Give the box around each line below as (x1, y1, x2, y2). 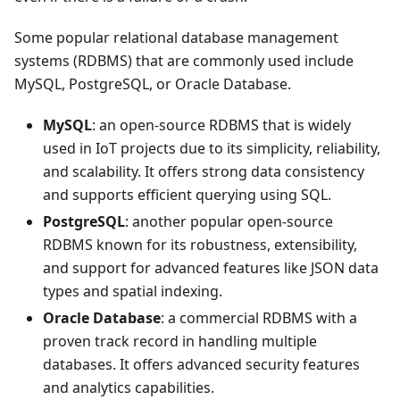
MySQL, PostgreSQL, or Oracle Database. (14, 74, 291, 95)
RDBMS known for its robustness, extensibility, (43, 235, 357, 255)
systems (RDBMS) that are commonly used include (14, 51, 354, 71)
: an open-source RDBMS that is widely (92, 115, 351, 136)
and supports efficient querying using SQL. (43, 185, 331, 205)
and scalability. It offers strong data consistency (43, 162, 364, 182)
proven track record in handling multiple (43, 331, 317, 352)
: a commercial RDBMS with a (161, 308, 357, 329)
